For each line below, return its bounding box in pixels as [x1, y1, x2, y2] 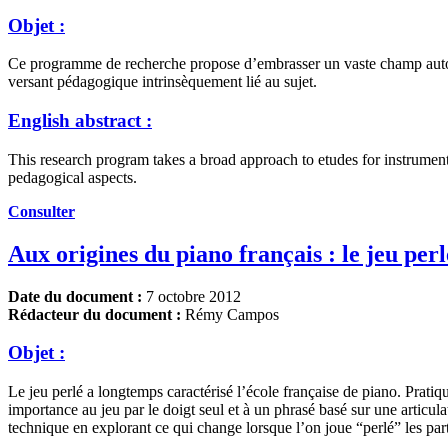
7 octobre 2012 [142, 287, 241, 305]
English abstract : [8, 110, 152, 132]
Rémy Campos [181, 305, 279, 323]
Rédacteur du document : [8, 305, 181, 323]
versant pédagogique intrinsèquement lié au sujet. [8, 73, 317, 91]
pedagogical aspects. [8, 168, 137, 186]
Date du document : [8, 287, 142, 305]
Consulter [8, 202, 75, 220]
